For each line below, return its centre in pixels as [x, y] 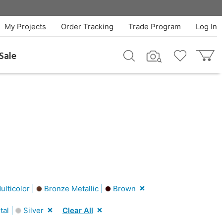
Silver [32, 210]
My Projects [25, 27]
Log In [206, 27]
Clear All [78, 210]
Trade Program [154, 27]
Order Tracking [87, 27]
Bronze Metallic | [74, 188]
